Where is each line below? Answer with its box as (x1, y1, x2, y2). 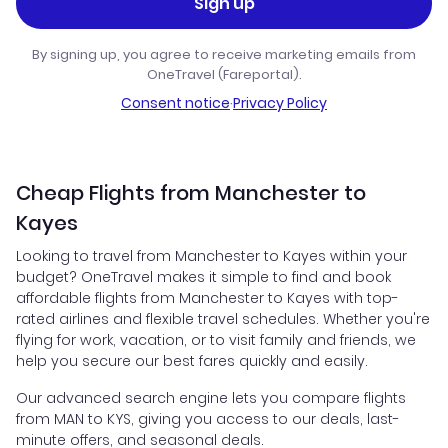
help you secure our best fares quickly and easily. (16, 351, 368, 372)
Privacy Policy (233, 93, 327, 114)
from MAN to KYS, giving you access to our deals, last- (16, 409, 400, 430)
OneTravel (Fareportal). (146, 65, 302, 85)
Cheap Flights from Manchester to (16, 179, 366, 208)
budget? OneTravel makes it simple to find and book (16, 267, 391, 288)
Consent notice (121, 93, 230, 114)
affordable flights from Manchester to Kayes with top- (16, 288, 399, 309)
